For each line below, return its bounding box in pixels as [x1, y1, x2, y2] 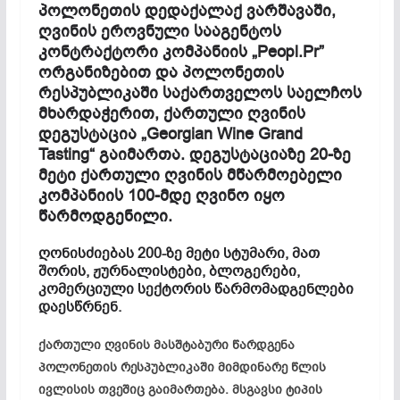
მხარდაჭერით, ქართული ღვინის [37, 102, 305, 124]
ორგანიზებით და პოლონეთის [37, 61, 284, 83]
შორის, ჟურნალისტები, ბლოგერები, [37, 261, 300, 281]
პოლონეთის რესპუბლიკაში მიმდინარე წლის [37, 358, 326, 376]
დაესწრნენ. [37, 296, 121, 317]
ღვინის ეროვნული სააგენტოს [37, 20, 281, 42]
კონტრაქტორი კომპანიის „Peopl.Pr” [37, 40, 324, 62]
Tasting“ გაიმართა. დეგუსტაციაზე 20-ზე [37, 143, 351, 165]
